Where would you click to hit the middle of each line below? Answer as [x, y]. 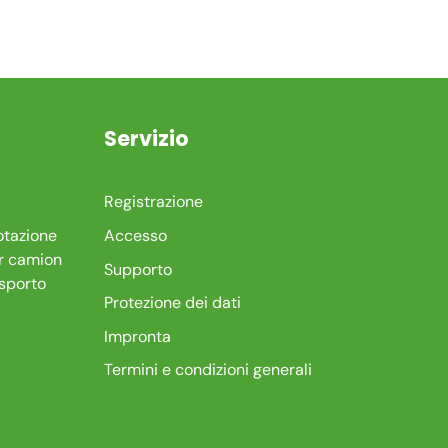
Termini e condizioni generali [208, 370]
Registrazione [154, 202]
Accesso [136, 236]
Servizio [147, 138]
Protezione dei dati [173, 303]
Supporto [138, 269]
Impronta [138, 336]
